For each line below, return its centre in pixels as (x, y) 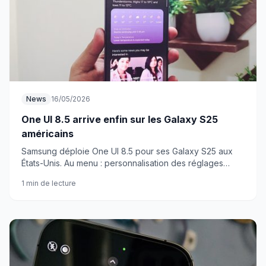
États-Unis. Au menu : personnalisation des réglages (122, 163)
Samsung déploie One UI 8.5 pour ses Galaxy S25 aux (127, 151)
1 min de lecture (49, 183)
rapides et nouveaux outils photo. (87, 175)
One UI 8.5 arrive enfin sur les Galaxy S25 (120, 119)
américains (47, 134)
